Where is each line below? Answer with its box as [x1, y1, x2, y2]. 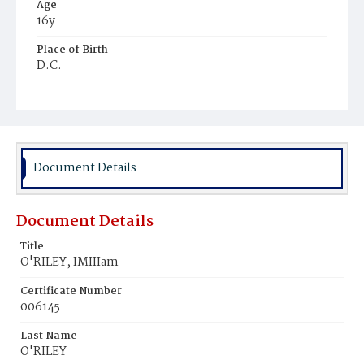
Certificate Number [20, 283, 122, 300]
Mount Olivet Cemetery [45, 103, 159, 120]
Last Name [20, 327, 77, 344]
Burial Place [37, 86, 100, 103]
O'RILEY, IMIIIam [20, 253, 119, 272]
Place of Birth [37, 41, 108, 58]
